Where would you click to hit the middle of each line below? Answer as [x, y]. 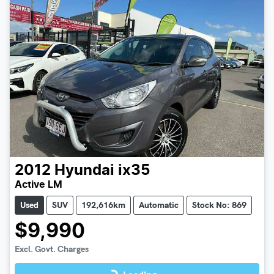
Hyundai [84, 171]
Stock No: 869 [219, 205]
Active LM [39, 185]
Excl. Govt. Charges [52, 249]
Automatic [159, 205]
